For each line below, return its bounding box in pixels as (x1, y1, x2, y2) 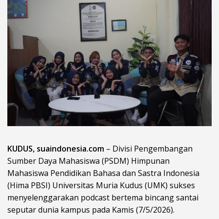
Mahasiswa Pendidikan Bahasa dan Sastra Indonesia (7, 168, 199, 179)
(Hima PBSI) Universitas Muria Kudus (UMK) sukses (7, 180, 195, 191)
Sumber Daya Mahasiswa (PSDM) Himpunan (7, 155, 170, 167)
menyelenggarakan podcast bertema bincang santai (7, 192, 198, 203)
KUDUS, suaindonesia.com (7, 143, 104, 154)
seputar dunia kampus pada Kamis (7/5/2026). (7, 204, 175, 216)
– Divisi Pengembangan (104, 143, 193, 154)
